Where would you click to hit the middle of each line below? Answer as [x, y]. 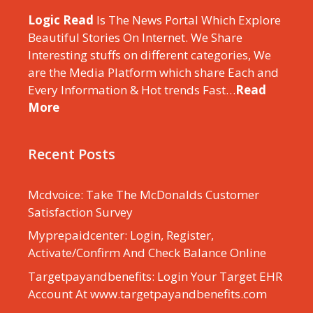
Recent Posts [72, 154]
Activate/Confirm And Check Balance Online [147, 253]
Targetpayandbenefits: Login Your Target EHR [155, 276]
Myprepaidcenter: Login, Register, [121, 235]
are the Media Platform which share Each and [153, 72]
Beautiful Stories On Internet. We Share [135, 37]
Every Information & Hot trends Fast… [132, 89]
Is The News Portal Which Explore [187, 20]
